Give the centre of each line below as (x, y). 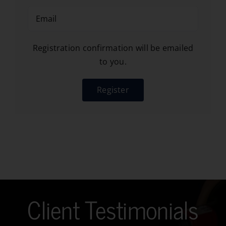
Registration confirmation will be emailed (113, 48)
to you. (113, 62)
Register (113, 90)
